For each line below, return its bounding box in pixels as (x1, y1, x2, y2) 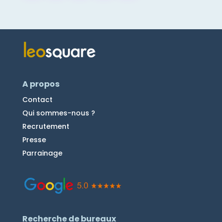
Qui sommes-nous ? (22, 108, 95, 118)
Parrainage (22, 148, 62, 158)
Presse (22, 134, 46, 145)
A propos (22, 78, 59, 90)
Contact (22, 94, 53, 105)
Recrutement (22, 121, 69, 131)
